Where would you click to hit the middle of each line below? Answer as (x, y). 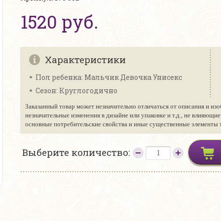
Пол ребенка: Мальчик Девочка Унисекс (109, 77)
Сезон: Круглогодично (76, 91)
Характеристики (85, 59)
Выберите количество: (77, 152)
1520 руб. (59, 22)
